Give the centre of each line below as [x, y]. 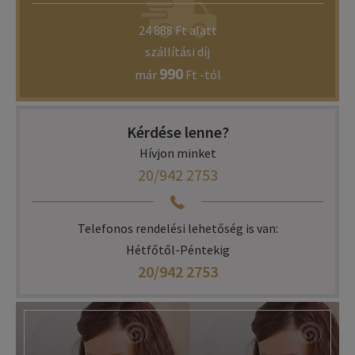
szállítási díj [177, 52]
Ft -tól [202, 75]
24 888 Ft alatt [177, 31]
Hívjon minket [177, 153]
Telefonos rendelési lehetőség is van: [177, 229]
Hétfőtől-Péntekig [177, 250]
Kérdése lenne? [177, 132]
